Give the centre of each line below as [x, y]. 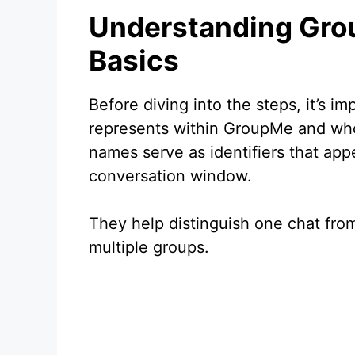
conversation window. [170, 176]
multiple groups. [149, 247]
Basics [134, 60]
